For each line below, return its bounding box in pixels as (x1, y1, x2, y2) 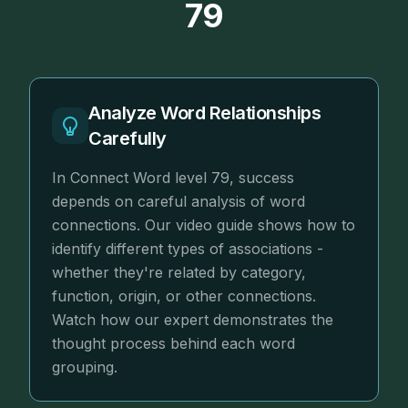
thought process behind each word (52, 334, 295, 353)
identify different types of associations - (52, 240, 323, 259)
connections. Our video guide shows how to (52, 216, 355, 235)
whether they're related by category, (52, 263, 306, 282)
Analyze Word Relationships (88, 102, 321, 125)
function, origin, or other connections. (52, 287, 316, 306)
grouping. (52, 358, 117, 377)
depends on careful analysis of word (52, 192, 305, 211)
